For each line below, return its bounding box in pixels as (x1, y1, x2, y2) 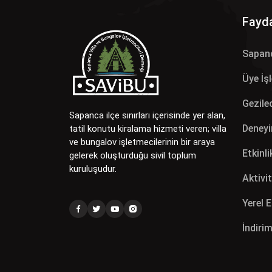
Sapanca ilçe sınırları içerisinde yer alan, (69, 109, 225, 121)
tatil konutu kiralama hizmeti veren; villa (69, 123, 226, 134)
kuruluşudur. (69, 163, 117, 174)
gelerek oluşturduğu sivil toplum (69, 149, 196, 161)
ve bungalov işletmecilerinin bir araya (69, 136, 215, 148)
